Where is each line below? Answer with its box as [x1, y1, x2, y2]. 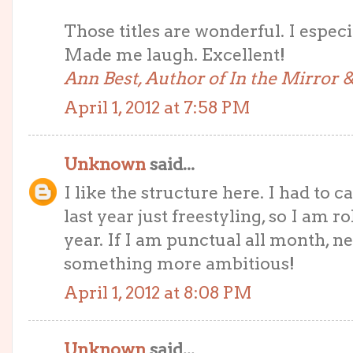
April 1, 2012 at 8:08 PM [64, 282, 252, 303]
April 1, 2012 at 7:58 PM [64, 97, 251, 117]
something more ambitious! [64, 253, 295, 274]
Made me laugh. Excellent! [64, 44, 285, 65]
